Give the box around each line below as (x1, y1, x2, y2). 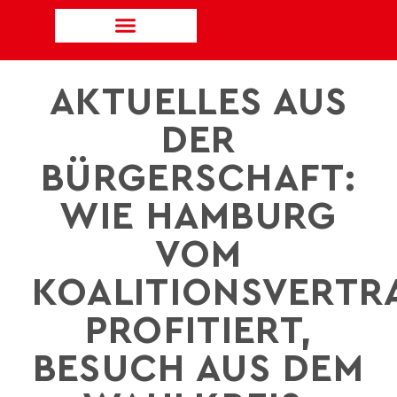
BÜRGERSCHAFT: (41, 160, 356, 198)
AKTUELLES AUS (49, 83, 348, 122)
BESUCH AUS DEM (32, 350, 365, 389)
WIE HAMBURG (59, 198, 338, 237)
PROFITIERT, (84, 312, 313, 351)
